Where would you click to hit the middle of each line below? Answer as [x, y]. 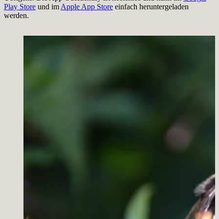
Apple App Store [87, 7]
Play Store [20, 7]
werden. [16, 16]
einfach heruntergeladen [151, 7]
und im [48, 7]
